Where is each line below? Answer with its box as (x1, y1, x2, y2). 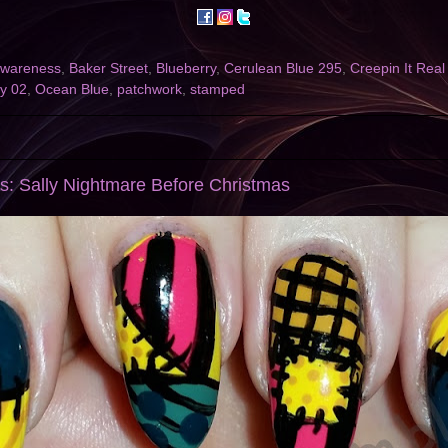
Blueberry (156, 61, 216, 77)
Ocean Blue (35, 82, 109, 98)
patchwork (117, 82, 182, 98)
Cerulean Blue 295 (224, 61, 342, 77)
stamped (190, 82, 245, 98)
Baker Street (69, 61, 148, 77)
